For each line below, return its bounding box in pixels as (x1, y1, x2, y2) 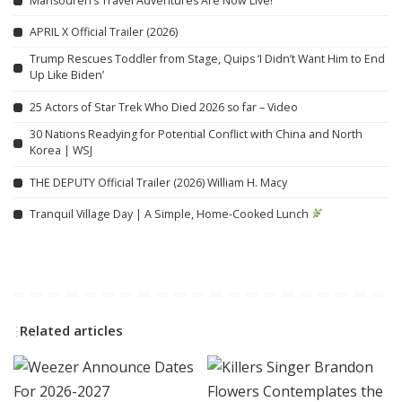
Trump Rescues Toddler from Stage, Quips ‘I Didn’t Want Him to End (30, 51, 385, 67)
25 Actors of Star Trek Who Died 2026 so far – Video (30, 99, 298, 115)
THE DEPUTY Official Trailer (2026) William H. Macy (30, 174, 287, 190)
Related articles (20, 321, 123, 340)
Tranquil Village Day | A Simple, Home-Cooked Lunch (30, 205, 311, 222)
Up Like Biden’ (30, 67, 104, 83)
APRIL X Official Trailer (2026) (30, 23, 178, 39)
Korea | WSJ (30, 143, 92, 159)
